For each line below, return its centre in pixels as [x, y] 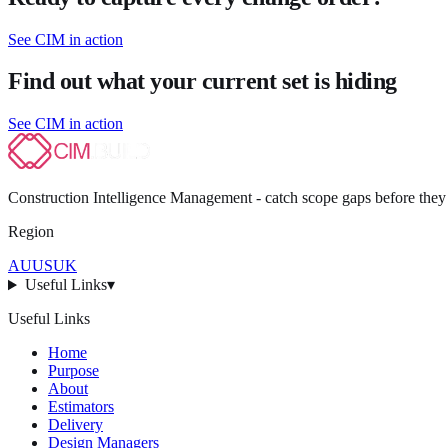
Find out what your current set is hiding [202, 81]
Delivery [75, 425]
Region [31, 232]
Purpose [73, 371]
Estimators [81, 407]
